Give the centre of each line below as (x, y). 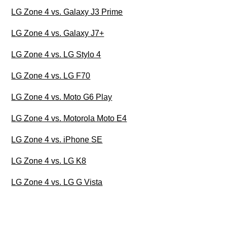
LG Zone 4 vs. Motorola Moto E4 (69, 119)
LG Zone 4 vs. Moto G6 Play (62, 97)
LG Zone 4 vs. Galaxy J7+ (58, 33)
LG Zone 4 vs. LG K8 (49, 161)
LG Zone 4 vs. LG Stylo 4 (56, 55)
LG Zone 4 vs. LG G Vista (57, 182)
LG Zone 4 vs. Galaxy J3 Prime (67, 12)
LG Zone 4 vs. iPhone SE (57, 140)
